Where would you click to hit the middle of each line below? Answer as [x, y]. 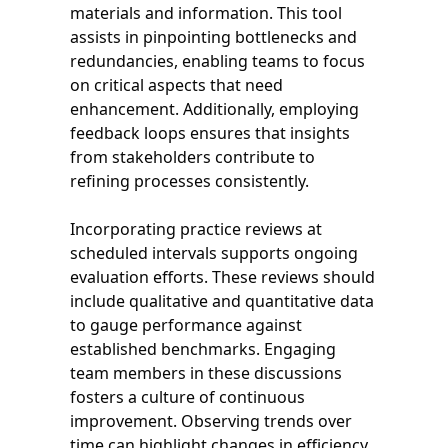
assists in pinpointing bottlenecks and [213, 36]
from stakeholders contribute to [192, 156]
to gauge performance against [186, 324]
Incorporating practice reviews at [196, 228]
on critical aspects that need [176, 84]
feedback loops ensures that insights [210, 132]
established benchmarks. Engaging [203, 348]
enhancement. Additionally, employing [214, 108]
